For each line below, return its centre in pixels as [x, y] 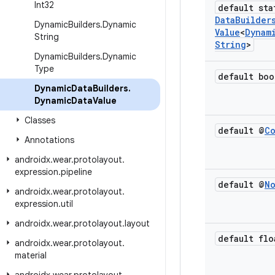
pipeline [76, 172]
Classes [40, 120]
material [31, 255]
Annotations [49, 140]
